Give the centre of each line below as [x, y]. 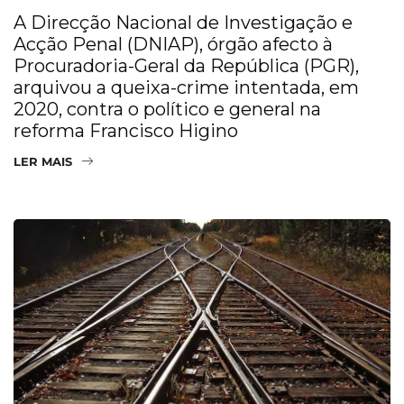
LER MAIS [43, 161]
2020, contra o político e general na [167, 109]
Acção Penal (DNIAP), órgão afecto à [173, 44]
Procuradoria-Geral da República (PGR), [186, 65]
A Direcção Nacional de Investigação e [183, 22]
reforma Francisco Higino [126, 130]
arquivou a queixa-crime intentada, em [186, 87]
